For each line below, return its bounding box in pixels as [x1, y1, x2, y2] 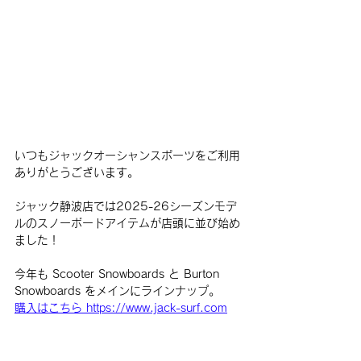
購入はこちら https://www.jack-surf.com [15, 301, 227, 313]
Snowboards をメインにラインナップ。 [15, 284, 220, 297]
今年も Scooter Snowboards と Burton [15, 268, 223, 280]
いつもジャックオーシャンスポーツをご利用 [15, 149, 240, 161]
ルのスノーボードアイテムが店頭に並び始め [15, 217, 240, 229]
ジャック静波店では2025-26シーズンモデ [15, 200, 237, 212]
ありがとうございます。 [15, 166, 139, 178]
